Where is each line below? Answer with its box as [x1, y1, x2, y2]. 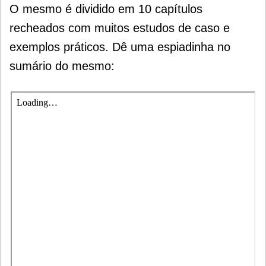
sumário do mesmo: [9, 59, 115, 73]
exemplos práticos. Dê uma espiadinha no [9, 40, 230, 54]
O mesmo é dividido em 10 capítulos [9, 2, 202, 16]
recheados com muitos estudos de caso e [9, 21, 230, 35]
